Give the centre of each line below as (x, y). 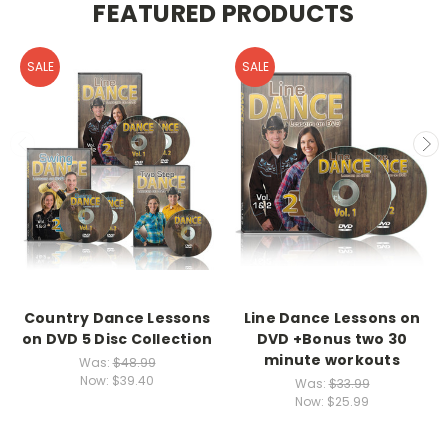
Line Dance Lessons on (332, 318)
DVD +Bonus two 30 (332, 339)
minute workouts (332, 360)
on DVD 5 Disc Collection (117, 339)
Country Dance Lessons (117, 318)
